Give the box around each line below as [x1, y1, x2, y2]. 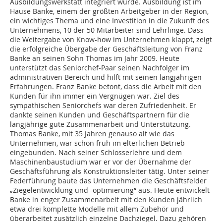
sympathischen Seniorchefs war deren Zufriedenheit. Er [10, 101, 196, 111]
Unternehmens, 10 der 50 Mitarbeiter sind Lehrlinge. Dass [10, 25, 204, 35]
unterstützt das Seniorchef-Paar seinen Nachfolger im [10, 63, 189, 73]
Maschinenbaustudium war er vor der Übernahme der [10, 157, 191, 167]
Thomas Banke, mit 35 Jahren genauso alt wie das [10, 129, 174, 139]
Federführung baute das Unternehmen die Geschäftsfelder [10, 176, 207, 186]
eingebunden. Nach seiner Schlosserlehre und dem [10, 148, 182, 158]
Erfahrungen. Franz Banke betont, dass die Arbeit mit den [10, 82, 202, 92]
